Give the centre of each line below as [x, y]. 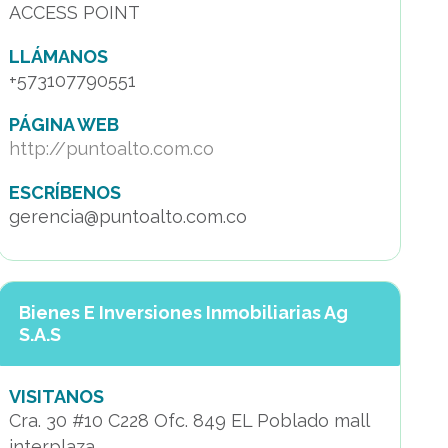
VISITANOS [56, 396]
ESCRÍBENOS [64, 192]
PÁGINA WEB [63, 124]
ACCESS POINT [74, 12]
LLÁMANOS [58, 56]
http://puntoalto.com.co [111, 148]
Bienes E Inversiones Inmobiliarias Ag [183, 312]
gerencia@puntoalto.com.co [127, 216]
